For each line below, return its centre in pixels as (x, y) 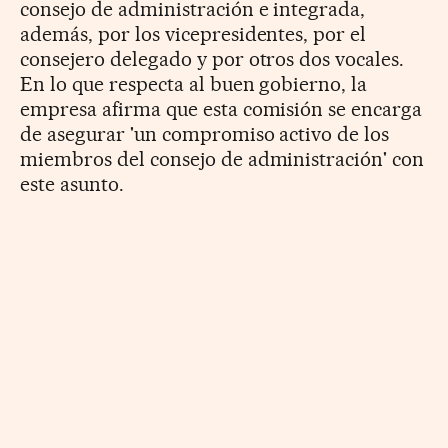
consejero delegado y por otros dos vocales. (212, 58)
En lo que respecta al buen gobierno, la (194, 83)
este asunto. (72, 183)
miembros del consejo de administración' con (222, 158)
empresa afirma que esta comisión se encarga (221, 108)
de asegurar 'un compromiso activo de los (205, 133)
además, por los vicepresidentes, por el (193, 33)
